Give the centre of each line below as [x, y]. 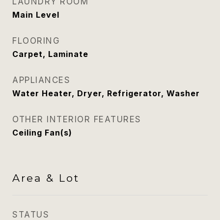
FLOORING [36, 41]
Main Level [36, 15]
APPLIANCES [41, 80]
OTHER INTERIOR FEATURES [77, 119]
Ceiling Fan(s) [42, 133]
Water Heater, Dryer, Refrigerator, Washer [106, 93]
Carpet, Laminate [50, 54]
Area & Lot [46, 178]
